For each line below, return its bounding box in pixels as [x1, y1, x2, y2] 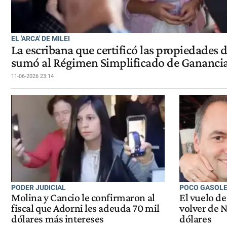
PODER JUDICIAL [11, 183, 66, 192]
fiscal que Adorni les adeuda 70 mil [11, 202, 160, 215]
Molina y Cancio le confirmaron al [11, 192, 155, 204]
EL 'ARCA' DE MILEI [11, 34, 70, 43]
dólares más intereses [11, 213, 104, 225]
